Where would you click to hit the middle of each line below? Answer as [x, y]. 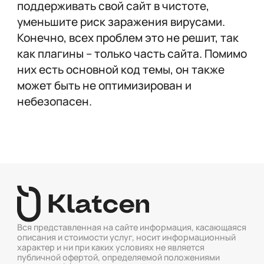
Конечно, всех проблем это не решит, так [128, 37]
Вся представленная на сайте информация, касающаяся [131, 227]
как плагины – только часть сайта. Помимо [132, 53]
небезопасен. [54, 101]
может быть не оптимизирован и [104, 85]
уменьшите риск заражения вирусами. [121, 22]
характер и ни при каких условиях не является [110, 247]
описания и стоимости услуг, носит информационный [126, 237]
